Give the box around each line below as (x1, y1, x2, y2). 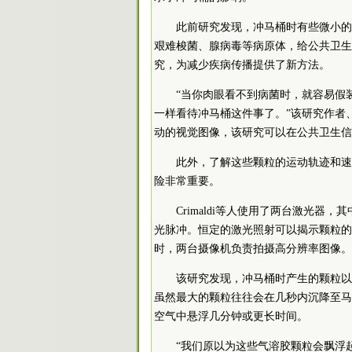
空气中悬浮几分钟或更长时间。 (154, 310, 308, 322)
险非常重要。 (154, 175, 220, 187)
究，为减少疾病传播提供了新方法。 (154, 59, 330, 71)
